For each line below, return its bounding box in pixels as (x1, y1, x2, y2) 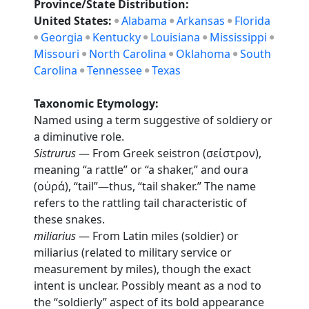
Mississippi (210, 30, 268, 45)
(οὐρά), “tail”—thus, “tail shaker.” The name (34, 179, 257, 194)
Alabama (121, 13, 168, 28)
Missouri (34, 46, 80, 61)
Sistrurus (34, 146, 77, 161)
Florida (235, 13, 271, 28)
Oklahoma (176, 46, 231, 61)
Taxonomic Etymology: (34, 96, 159, 111)
